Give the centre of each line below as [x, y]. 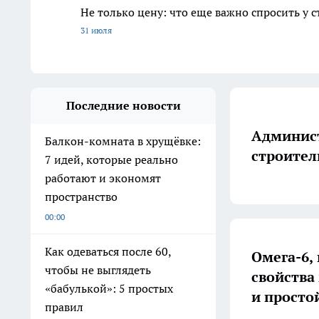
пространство [81, 197]
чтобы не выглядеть [98, 270]
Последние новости [123, 106]
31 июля [96, 31]
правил [64, 307]
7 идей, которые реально [111, 160]
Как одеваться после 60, [108, 252]
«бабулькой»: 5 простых [109, 289]
